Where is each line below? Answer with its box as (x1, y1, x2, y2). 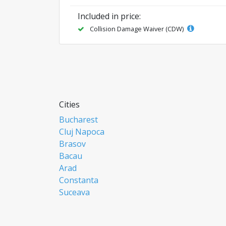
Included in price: (78, 10, 141, 22)
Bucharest (59, 114, 98, 125)
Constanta (59, 174, 98, 186)
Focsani (59, 198, 87, 210)
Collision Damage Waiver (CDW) (88, 24, 185, 33)
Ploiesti (59, 210, 87, 222)
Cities (59, 98, 80, 110)
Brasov (59, 138, 86, 149)
